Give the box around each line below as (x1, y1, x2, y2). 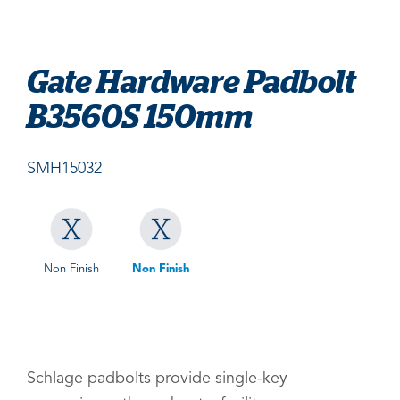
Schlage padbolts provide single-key (27, 370, 287, 387)
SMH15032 (27, 160, 102, 177)
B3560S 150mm (27, 97, 253, 134)
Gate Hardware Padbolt (27, 62, 355, 99)
